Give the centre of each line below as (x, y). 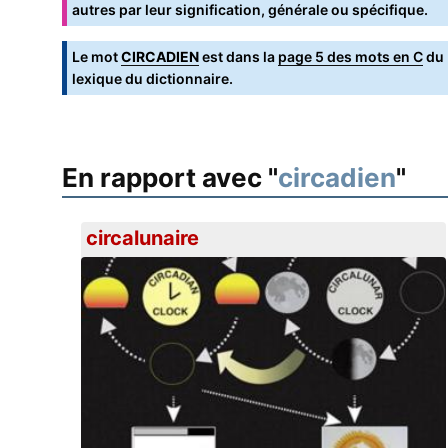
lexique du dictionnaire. (152, 79)
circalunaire (142, 238)
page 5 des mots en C (350, 57)
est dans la (238, 57)
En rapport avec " (170, 178)
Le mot (96, 57)
